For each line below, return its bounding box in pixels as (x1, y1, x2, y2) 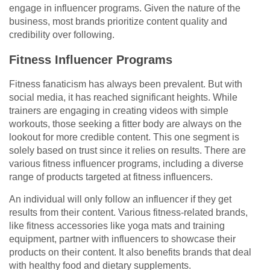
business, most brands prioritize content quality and (9, 16, 227, 27)
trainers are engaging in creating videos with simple (9, 105, 228, 116)
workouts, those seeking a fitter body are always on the (9, 119, 242, 130)
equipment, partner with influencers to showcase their (9, 234, 236, 245)
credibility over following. (9, 30, 115, 40)
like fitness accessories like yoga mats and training (9, 221, 225, 231)
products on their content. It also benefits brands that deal (9, 247, 251, 258)
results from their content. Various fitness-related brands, (9, 207, 248, 218)
